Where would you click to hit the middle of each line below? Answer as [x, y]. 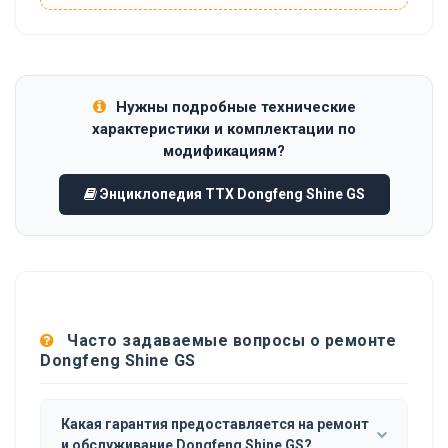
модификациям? [224, 150]
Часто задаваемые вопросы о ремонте [229, 340]
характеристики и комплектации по [224, 128]
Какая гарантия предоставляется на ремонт [215, 423]
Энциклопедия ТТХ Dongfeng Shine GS [230, 193]
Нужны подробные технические [233, 106]
